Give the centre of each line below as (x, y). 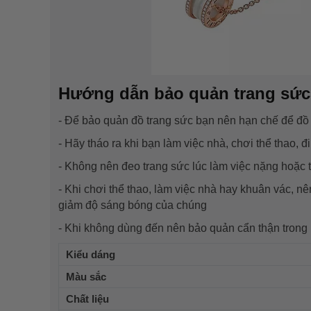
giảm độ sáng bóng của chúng (133, 205)
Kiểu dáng (91, 254)
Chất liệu (87, 299)
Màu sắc (86, 276)
